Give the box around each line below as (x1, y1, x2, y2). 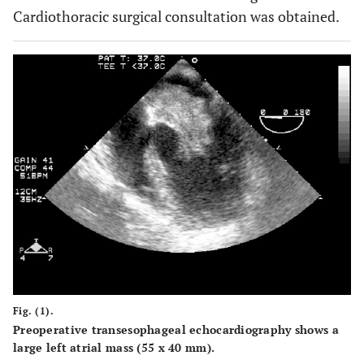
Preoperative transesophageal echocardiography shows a (13, 322, 339, 338)
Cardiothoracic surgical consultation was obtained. (13, 6, 340, 26)
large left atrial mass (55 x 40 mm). (13, 340, 215, 356)
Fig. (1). (13, 305, 54, 318)
